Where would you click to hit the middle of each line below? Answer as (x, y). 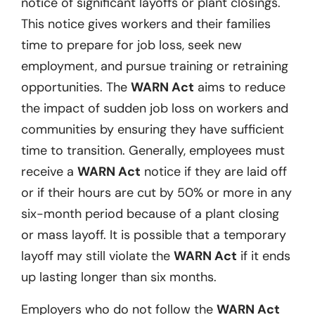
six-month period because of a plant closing (150, 213)
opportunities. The (76, 87)
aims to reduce (240, 87)
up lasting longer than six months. (119, 277)
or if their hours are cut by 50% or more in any (156, 192)
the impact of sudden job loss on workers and (155, 108)
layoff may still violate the (97, 256)
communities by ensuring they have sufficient (153, 129)
